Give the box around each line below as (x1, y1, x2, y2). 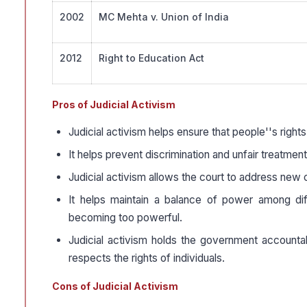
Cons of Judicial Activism (52, 280, 178, 293)
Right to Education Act (99, 52, 204, 64)
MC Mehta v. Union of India (99, 11, 229, 23)
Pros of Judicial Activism (52, 99, 175, 111)
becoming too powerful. (69, 211, 182, 225)
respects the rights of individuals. (69, 251, 225, 265)
